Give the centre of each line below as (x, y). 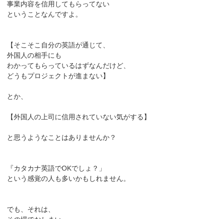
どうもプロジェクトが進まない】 (58, 76)
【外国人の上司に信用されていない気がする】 (79, 117)
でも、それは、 (31, 209)
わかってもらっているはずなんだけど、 (69, 66)
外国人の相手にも (34, 55)
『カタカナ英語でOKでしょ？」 (56, 168)
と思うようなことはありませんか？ (62, 138)
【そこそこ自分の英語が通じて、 (58, 45)
